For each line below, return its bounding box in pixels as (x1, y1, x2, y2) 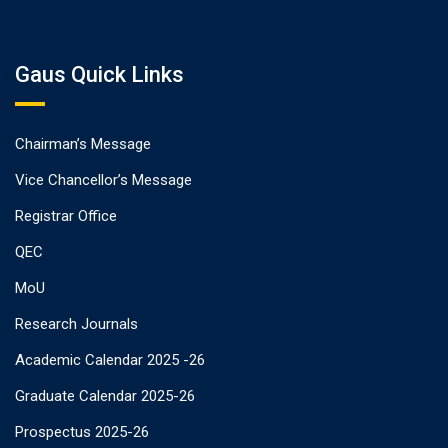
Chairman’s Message (15, 134, 151, 153)
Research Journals (15, 314, 138, 333)
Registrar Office (15, 206, 117, 225)
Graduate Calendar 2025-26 (15, 386, 195, 405)
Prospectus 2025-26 (15, 422, 149, 441)
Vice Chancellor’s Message (15, 170, 192, 189)
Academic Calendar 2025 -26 (15, 350, 205, 369)
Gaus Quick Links (15, 61, 184, 87)
